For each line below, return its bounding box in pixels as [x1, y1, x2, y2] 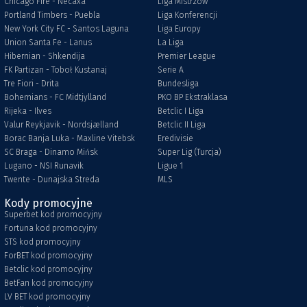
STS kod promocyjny [4, 237, 81, 247]
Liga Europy [158, 24, 201, 34]
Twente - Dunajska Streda [4, 175, 99, 184]
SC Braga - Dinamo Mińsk [4, 147, 98, 157]
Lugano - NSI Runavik [4, 161, 84, 171]
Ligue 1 [158, 161, 183, 171]
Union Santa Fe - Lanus [4, 38, 92, 47]
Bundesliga [158, 79, 199, 88]
